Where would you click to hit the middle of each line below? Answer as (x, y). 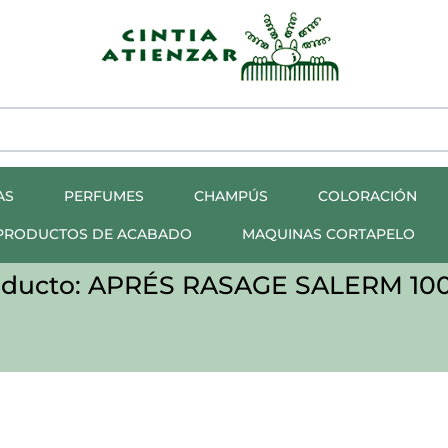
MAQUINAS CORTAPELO (328, 234)
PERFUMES (103, 196)
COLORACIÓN (367, 196)
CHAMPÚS (230, 196)
